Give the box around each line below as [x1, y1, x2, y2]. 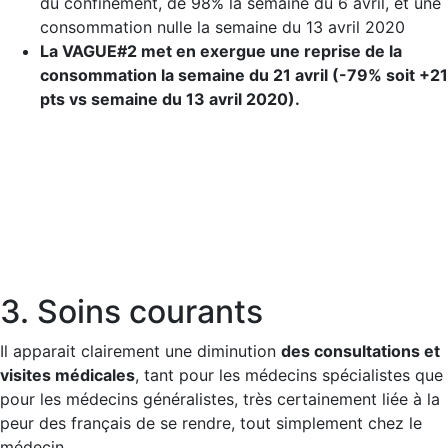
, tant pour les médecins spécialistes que [135, 365, 443, 385]
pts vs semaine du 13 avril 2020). [40, 89, 300, 109]
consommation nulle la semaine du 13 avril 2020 [40, 17, 405, 37]
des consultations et [281, 341, 440, 361]
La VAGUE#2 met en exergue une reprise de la [40, 41, 402, 61]
